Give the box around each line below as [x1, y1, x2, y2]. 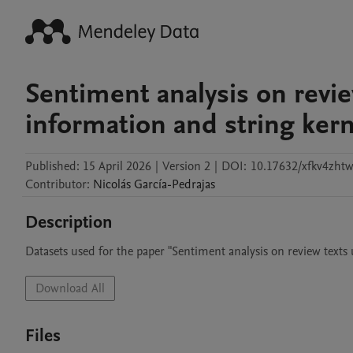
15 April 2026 [83, 158, 151, 175]
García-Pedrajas [134, 176, 215, 193]
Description [25, 210, 113, 234]
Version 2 [162, 158, 210, 175]
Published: [25, 158, 80, 175]
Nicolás [93, 176, 131, 193]
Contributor [25, 176, 87, 193]
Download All [35, 280, 105, 297]
